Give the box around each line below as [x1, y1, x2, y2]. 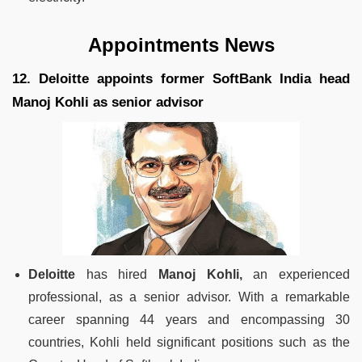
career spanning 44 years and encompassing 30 [28, 313, 350, 327]
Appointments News [87, 33, 275, 56]
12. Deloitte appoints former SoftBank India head [12, 70, 350, 86]
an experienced [242, 267, 351, 282]
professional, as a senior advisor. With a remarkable [28, 290, 350, 305]
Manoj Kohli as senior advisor [12, 94, 204, 110]
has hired [75, 267, 158, 282]
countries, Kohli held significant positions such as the [28, 335, 350, 350]
